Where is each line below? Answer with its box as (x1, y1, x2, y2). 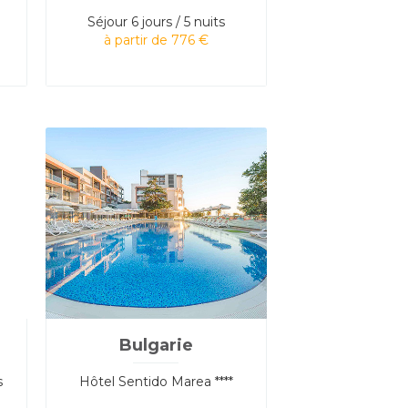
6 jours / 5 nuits (130, 13, 225, 30)
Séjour (87, 13, 127, 30)
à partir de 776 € (103, 31, 209, 48)
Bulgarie (118, 334, 193, 355)
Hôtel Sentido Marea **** (78, 372, 233, 390)
